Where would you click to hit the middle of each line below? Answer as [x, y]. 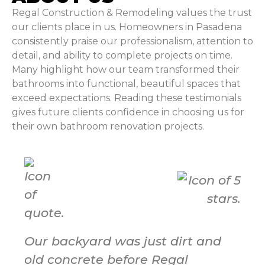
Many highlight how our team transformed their [126, 69]
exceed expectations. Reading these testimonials [127, 98]
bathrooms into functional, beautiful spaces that [126, 83]
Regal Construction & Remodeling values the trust [132, 12]
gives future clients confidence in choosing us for [128, 112]
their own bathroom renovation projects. [108, 126]
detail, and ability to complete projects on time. [122, 55]
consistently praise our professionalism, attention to [132, 41]
